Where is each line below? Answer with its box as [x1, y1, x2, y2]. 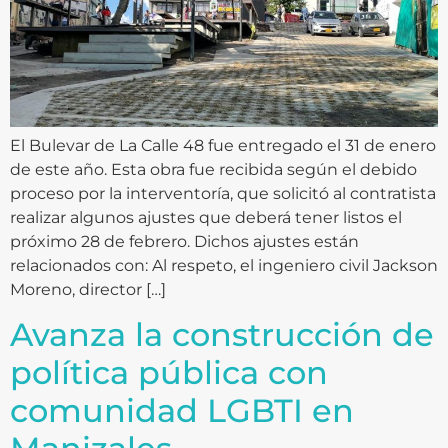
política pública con [10, 353, 328, 393]
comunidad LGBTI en [10, 391, 354, 431]
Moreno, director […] [10, 279, 166, 299]
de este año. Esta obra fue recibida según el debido [10, 159, 417, 179]
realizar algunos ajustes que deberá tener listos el [10, 207, 402, 227]
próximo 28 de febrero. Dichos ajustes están [10, 231, 359, 251]
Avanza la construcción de [10, 315, 434, 355]
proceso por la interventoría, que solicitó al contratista [10, 183, 436, 203]
